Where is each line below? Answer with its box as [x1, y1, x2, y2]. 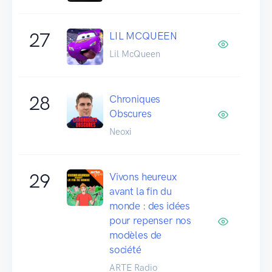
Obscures [109, 107, 152, 120]
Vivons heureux [109, 170, 177, 183]
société [109, 243, 141, 256]
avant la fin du [109, 185, 172, 197]
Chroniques [109, 92, 161, 105]
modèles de [109, 228, 162, 241]
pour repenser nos [109, 214, 192, 226]
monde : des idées [109, 199, 191, 212]
